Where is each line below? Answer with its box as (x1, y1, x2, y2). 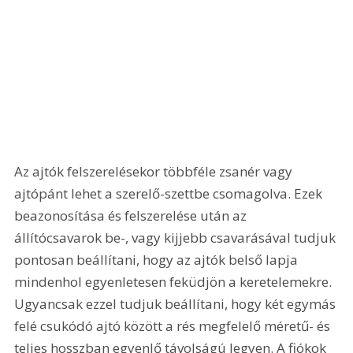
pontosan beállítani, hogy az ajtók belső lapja (14, 250, 302, 269)
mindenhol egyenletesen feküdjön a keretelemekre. (14, 272, 336, 291)
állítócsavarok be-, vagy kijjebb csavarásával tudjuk (14, 228, 340, 247)
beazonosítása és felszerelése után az (14, 206, 251, 225)
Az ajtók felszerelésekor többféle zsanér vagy (14, 162, 296, 180)
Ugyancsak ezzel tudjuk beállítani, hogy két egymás (14, 294, 340, 313)
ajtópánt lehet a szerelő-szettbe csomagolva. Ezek (14, 184, 326, 203)
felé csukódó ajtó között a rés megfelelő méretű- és (14, 316, 334, 335)
